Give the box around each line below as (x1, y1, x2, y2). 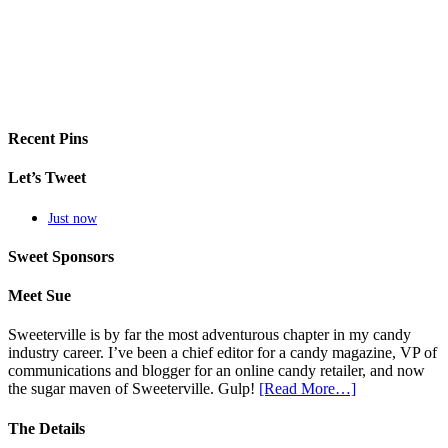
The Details (8, 419, 85, 437)
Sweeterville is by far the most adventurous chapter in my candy (8, 326, 411, 344)
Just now (48, 210, 97, 226)
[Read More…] (259, 380, 356, 398)
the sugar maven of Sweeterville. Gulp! (8, 380, 259, 398)
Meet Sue (8, 287, 71, 305)
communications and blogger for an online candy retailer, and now (8, 362, 425, 380)
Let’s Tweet (8, 169, 86, 187)
